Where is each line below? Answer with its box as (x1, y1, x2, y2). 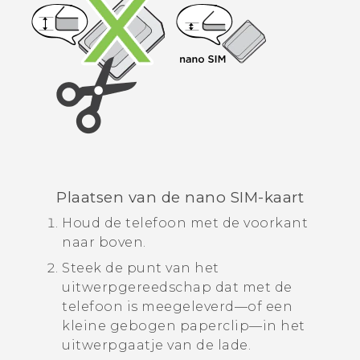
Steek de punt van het (62, 260, 219, 276)
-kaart (258, 187, 304, 207)
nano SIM (185, 187, 258, 207)
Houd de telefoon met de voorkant (62, 215, 308, 231)
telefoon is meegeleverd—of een (62, 298, 292, 314)
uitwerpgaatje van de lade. (62, 337, 251, 353)
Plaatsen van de (56, 187, 185, 207)
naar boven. (62, 234, 146, 250)
